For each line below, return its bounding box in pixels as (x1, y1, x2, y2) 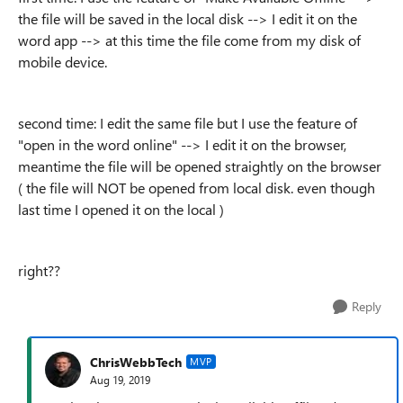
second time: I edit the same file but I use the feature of (18, 113, 357, 132)
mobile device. (18, 52, 107, 71)
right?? (18, 261, 60, 280)
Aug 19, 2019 (90, 372, 150, 387)
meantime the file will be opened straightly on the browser (18, 157, 381, 175)
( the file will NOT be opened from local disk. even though (18, 178, 375, 197)
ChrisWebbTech (90, 353, 182, 371)
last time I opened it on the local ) (18, 200, 224, 219)
